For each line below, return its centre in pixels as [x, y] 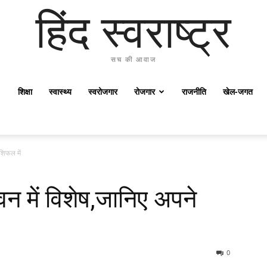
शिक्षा [25, 91]
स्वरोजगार [103, 91]
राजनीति [194, 91]
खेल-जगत [238, 91]
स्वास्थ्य [60, 91]
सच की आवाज [133, 59]
